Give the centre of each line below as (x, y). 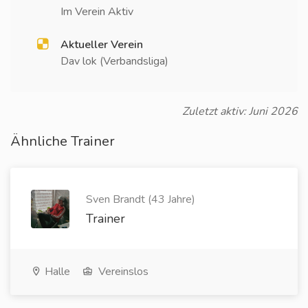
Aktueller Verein (102, 45)
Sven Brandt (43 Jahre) (141, 199)
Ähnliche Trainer (63, 141)
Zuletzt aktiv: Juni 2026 (240, 111)
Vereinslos (122, 272)
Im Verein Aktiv (97, 12)
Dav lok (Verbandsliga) (114, 61)
